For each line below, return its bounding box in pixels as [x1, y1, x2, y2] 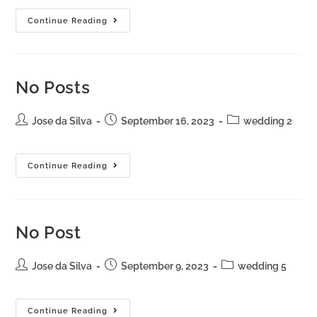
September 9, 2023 [121, 260, 209, 272]
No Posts [16, 77, 91, 98]
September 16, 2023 [121, 115, 215, 127]
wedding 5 [238, 260, 287, 272]
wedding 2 [243, 115, 293, 127]
